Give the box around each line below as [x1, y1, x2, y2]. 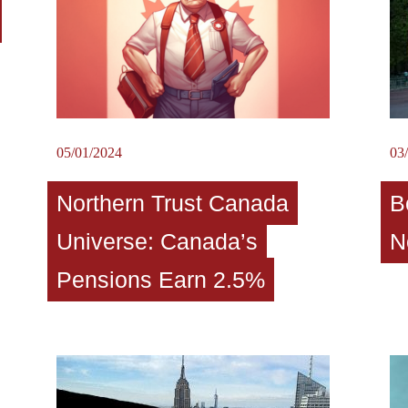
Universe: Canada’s [56, 228, 258, 254]
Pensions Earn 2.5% [56, 266, 265, 292]
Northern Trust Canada [56, 189, 289, 216]
